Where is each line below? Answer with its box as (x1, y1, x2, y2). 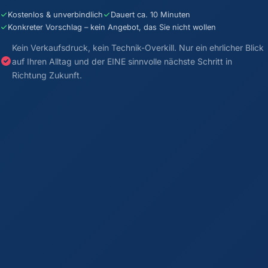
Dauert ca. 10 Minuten (111, 10, 190, 19)
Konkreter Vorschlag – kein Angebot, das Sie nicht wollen (8, 22, 216, 32)
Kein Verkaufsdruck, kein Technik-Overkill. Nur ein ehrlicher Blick (12, 42, 264, 53)
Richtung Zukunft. (12, 69, 82, 80)
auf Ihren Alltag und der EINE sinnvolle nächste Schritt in (12, 56, 232, 66)
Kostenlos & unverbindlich (8, 10, 103, 19)
